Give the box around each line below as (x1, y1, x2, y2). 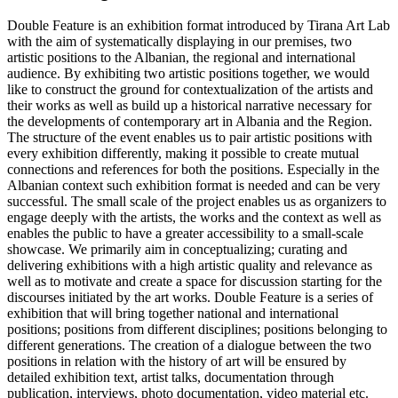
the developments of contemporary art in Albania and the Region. (7, 114, 372, 130)
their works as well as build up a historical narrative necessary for (7, 98, 371, 114)
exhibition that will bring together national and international (7, 306, 338, 322)
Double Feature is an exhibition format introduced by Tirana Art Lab (7, 18, 390, 34)
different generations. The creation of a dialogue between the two (7, 338, 371, 354)
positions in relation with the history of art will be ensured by (7, 354, 346, 370)
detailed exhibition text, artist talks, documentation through (7, 370, 334, 386)
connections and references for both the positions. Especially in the (7, 162, 379, 178)
